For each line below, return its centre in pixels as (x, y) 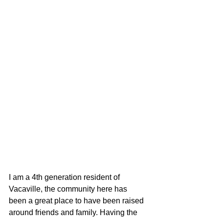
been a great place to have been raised (77, 200)
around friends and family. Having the (74, 212)
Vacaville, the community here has (69, 189)
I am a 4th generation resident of (65, 177)
